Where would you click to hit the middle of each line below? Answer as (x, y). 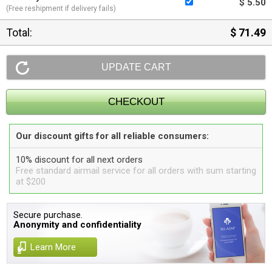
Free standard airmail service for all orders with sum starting (136, 171)
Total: (19, 32)
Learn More (53, 247)
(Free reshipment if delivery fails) (61, 8)
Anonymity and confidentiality (78, 225)
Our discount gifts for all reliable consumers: (112, 136)
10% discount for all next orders (79, 160)
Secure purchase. (48, 215)
